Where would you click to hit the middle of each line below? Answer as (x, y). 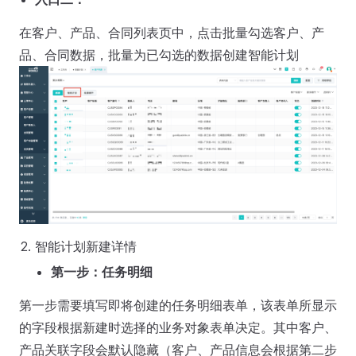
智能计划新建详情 (86, 246)
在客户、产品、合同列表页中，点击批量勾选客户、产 (172, 33)
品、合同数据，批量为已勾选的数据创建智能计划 (159, 55)
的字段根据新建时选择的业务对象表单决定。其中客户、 (178, 327)
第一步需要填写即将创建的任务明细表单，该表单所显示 (178, 305)
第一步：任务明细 (102, 271)
